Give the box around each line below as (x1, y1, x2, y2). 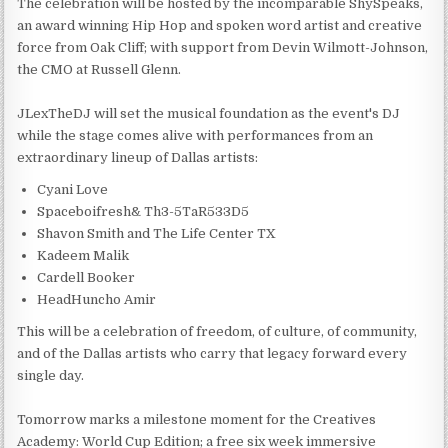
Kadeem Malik (37, 247, 130, 263)
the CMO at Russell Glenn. (17, 61, 182, 77)
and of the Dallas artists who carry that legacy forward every (17, 345, 408, 361)
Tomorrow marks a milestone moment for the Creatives (17, 411, 377, 427)
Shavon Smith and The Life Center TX (37, 225, 277, 241)
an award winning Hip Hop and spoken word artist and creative (17, 17, 423, 33)
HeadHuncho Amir (37, 291, 157, 307)
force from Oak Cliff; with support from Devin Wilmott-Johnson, (17, 39, 429, 55)
